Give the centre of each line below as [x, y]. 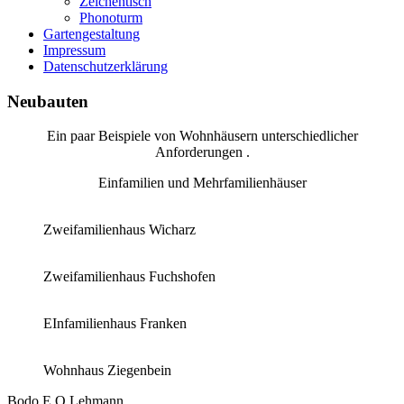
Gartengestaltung [92, 34]
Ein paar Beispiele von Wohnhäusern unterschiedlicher [202, 136]
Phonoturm [111, 18]
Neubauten [48, 101]
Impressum [74, 50]
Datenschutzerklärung [106, 66]
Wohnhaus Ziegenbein [107, 371]
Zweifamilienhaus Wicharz [119, 230]
